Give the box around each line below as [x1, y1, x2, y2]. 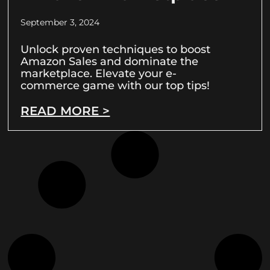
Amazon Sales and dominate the [20, 55, 199, 69]
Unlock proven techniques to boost [20, 43, 211, 57]
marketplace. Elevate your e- [20, 67, 177, 81]
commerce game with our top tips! [20, 79, 210, 93]
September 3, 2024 [20, 17, 100, 28]
